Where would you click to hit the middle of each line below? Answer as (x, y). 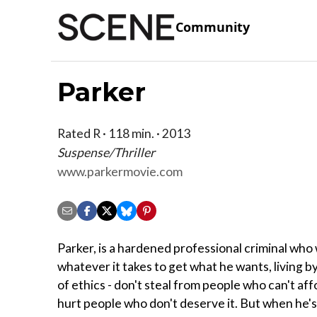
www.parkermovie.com (120, 171)
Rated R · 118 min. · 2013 (124, 133)
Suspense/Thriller (106, 152)
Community (213, 27)
